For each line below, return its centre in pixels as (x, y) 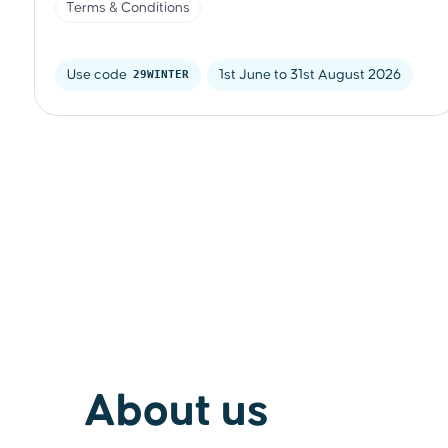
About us (177, 411)
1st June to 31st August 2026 (310, 74)
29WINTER (161, 74)
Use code (98, 74)
